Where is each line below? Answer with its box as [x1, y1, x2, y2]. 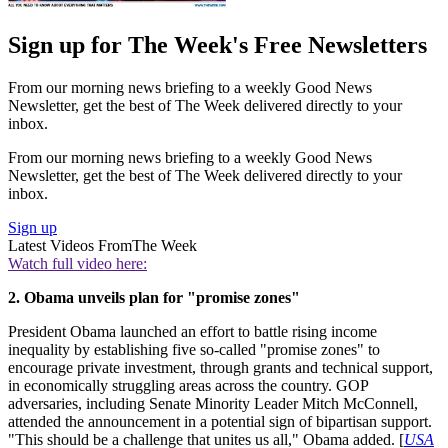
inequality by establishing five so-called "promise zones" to [8, 341, 380, 359]
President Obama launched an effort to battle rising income [8, 323, 377, 341]
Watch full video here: [8, 255, 147, 273]
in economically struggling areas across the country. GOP [8, 377, 368, 395]
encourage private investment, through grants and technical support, [8, 359, 433, 377]
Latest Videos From [8, 237, 132, 255]
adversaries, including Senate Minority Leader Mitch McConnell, [8, 395, 418, 413]
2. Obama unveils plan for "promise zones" [8, 289, 300, 307]
